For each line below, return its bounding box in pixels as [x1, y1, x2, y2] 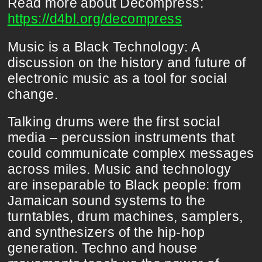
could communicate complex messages [7, 146, 254, 161]
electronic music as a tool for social [7, 70, 227, 86]
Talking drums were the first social [7, 114, 220, 130]
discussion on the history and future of [7, 54, 246, 70]
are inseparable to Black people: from [7, 177, 242, 193]
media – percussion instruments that [7, 130, 235, 146]
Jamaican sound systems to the [7, 193, 206, 209]
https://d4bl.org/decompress [7, 11, 182, 27]
